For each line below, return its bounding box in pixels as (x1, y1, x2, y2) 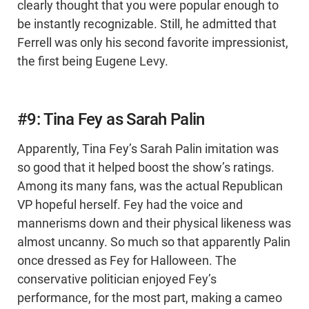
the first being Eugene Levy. (17, 54, 168, 69)
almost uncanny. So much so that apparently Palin (17, 235, 290, 250)
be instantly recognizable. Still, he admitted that (17, 17, 277, 32)
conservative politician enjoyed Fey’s (17, 272, 217, 287)
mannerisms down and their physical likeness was (17, 217, 291, 231)
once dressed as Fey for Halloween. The (17, 254, 237, 268)
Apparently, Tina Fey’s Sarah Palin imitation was (17, 142, 279, 157)
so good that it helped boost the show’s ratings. (17, 161, 275, 175)
